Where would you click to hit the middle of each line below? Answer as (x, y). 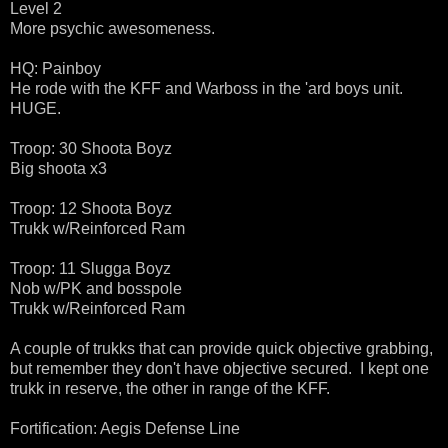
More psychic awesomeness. (112, 29)
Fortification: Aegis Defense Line (125, 429)
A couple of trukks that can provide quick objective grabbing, (221, 349)
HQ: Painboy (55, 69)
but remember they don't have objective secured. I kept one (219, 369)
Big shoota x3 (58, 169)
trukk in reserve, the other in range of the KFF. (170, 389)
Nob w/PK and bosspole (96, 289)
